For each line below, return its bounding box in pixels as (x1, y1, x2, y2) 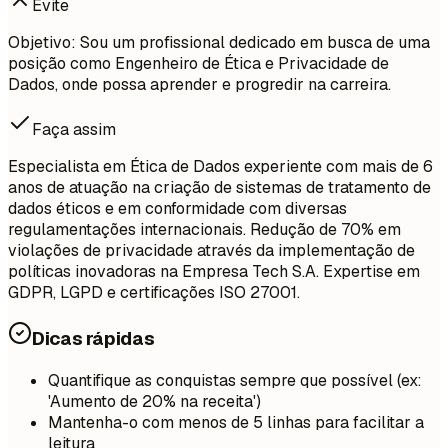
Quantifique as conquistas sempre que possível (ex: (48, 370, 422, 392)
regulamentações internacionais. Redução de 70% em (8, 218, 401, 240)
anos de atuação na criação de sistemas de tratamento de (8, 176, 431, 198)
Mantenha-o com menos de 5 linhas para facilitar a (48, 412, 424, 434)
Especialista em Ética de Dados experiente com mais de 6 (8, 155, 433, 177)
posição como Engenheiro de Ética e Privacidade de (8, 52, 389, 74)
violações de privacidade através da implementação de (8, 239, 415, 261)
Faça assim (32, 118, 116, 140)
